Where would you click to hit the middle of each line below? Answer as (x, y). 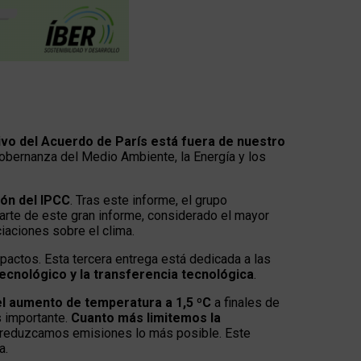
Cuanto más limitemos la (146, 318)
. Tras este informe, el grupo (149, 200)
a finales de (245, 303)
